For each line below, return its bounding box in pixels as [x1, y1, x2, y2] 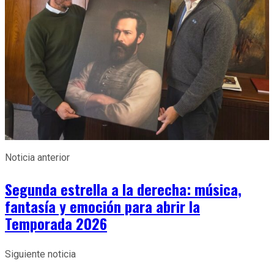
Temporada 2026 [5, 212, 107, 234]
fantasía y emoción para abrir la [5, 194, 200, 217]
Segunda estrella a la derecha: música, [5, 177, 242, 200]
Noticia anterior [5, 151, 70, 163]
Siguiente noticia [5, 248, 76, 260]
